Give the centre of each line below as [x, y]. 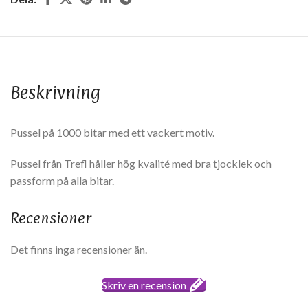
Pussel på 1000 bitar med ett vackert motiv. [112, 133]
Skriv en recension [144, 285]
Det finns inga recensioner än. [79, 250]
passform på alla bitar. [62, 181]
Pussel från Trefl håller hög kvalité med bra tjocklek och [141, 164]
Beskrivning [55, 93]
